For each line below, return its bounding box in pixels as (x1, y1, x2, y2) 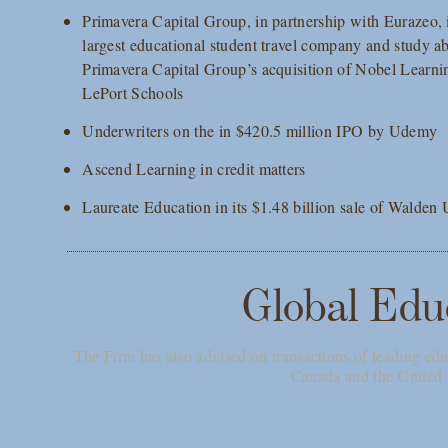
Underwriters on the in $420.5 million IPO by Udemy (82, 120, 438, 141)
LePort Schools (82, 82, 184, 103)
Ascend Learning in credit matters (82, 158, 306, 179)
